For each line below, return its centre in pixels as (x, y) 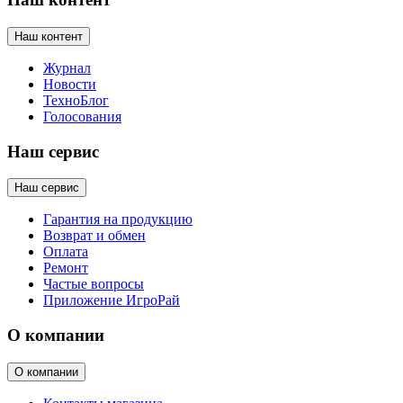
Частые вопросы (94, 284)
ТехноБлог (76, 100)
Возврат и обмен (94, 236)
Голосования (82, 116)
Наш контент (49, 36)
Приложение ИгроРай (112, 300)
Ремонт (66, 268)
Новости (70, 84)
